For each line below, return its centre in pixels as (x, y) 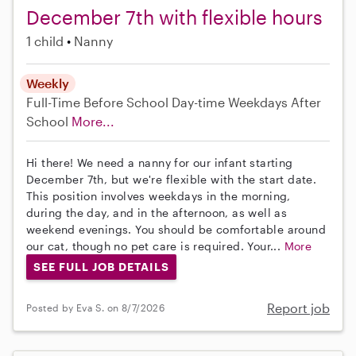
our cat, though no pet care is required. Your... (155, 246)
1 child (45, 41)
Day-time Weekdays (230, 103)
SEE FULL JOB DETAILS (101, 266)
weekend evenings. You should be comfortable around (176, 230)
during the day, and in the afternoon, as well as (157, 213)
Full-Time (55, 103)
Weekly (48, 83)
